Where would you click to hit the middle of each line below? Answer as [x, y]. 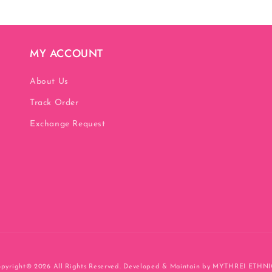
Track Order [54, 103]
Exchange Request [68, 124]
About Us [49, 82]
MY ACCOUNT [67, 54]
